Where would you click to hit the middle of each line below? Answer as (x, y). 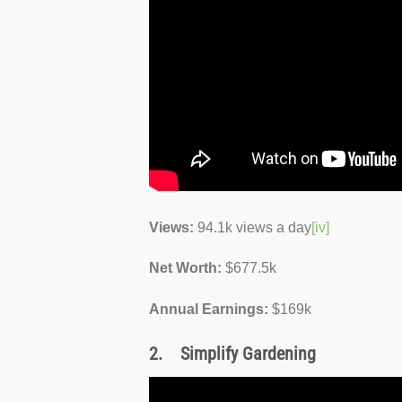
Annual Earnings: (211, 310)
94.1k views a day (255, 227)
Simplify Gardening (249, 354)
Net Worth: (188, 268)
